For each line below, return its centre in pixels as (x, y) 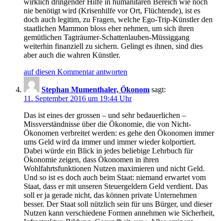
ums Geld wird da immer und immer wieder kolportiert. (110, 142)
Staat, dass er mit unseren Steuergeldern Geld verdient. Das (116, 186)
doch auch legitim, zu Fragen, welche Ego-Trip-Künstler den (118, 19)
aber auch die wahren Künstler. (72, 55)
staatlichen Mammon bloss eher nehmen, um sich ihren (109, 28)
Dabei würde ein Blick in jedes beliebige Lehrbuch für (108, 150)
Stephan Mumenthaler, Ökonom (95, 89)
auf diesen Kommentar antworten (75, 72)
